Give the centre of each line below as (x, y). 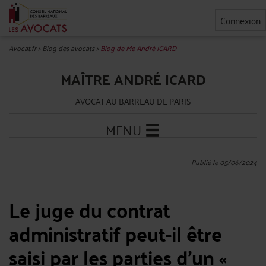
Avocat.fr (23, 48)
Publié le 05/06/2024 (224, 162)
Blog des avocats (68, 48)
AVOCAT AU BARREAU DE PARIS (133, 101)
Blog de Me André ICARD (138, 48)
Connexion (240, 20)
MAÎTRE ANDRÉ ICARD (133, 79)
